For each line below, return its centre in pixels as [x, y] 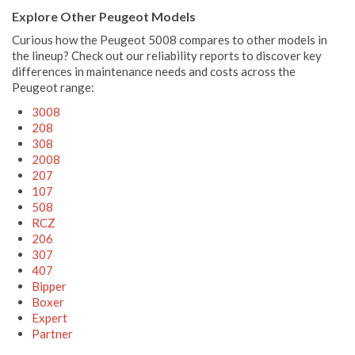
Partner [52, 333]
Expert [50, 317]
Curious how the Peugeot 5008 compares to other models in [170, 39]
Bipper [49, 286]
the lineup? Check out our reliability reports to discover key [167, 55]
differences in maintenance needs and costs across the [154, 71]
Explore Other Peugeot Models [104, 16]
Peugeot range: [53, 87]
